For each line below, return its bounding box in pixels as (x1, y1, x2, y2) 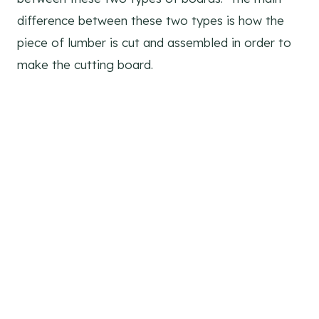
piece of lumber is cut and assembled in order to (17, 35, 291, 51)
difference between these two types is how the (17, 13, 284, 28)
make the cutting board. (17, 57, 153, 73)
